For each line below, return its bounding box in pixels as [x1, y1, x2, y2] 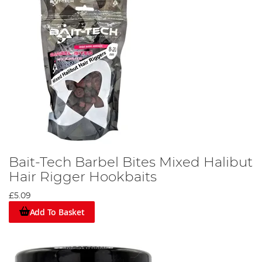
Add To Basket [29, 206, 85, 218]
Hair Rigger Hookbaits [9, 170, 157, 185]
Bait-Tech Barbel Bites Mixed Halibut [9, 156, 253, 170]
